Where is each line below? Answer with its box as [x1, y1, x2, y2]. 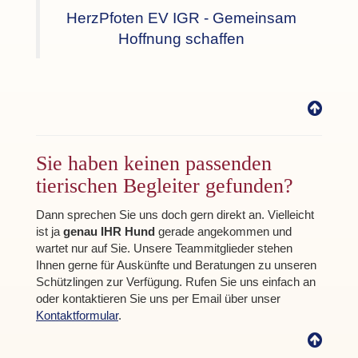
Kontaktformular [36, 308, 118, 322]
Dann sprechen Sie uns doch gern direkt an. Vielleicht [36, 207, 314, 221]
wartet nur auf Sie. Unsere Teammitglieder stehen [36, 241, 292, 255]
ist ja [36, 224, 63, 238]
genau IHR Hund [63, 224, 155, 238]
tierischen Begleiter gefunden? [36, 174, 293, 197]
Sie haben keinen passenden [36, 152, 272, 175]
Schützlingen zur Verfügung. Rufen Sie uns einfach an [36, 274, 316, 288]
